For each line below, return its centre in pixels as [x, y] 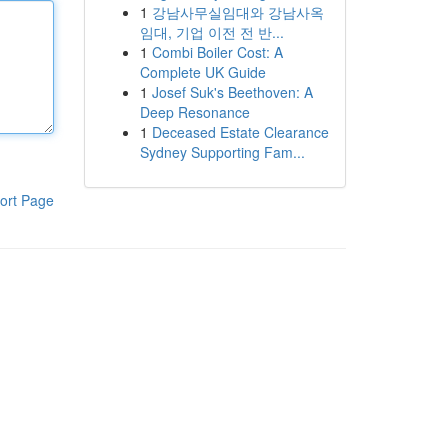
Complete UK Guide [202, 72]
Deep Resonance [194, 112]
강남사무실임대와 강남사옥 [237, 12]
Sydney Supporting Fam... [222, 152]
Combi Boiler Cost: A [217, 52]
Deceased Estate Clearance [240, 132]
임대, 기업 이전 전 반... [211, 32]
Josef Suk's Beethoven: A [232, 92]
